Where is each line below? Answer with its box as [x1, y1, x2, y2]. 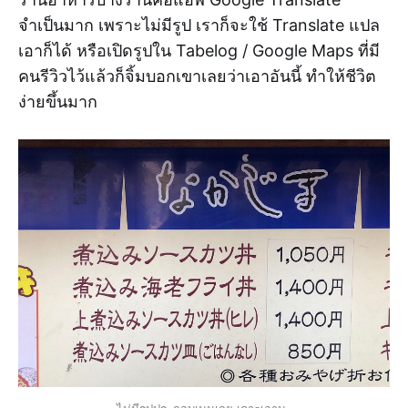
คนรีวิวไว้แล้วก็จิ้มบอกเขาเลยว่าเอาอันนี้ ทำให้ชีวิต [18, 66, 376, 87]
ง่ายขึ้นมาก [18, 92, 97, 112]
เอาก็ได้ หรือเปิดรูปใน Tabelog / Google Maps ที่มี [18, 41, 380, 61]
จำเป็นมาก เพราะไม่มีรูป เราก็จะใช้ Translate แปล [18, 15, 380, 36]
